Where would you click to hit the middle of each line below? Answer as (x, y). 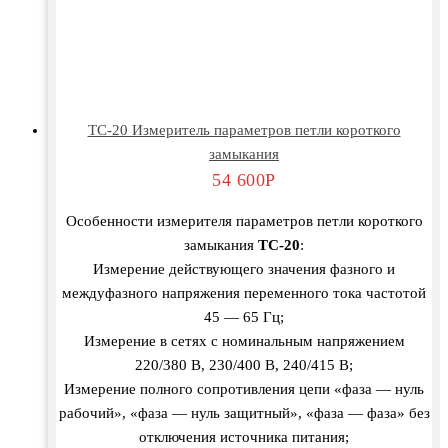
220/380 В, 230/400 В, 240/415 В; (244, 365)
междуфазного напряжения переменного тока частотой (244, 293)
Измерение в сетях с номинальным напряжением (244, 341)
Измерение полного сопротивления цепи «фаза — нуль (244, 389)
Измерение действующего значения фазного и (244, 269)
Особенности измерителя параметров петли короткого (244, 221)
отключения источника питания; (244, 437)
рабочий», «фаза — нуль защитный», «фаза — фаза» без (244, 413)
